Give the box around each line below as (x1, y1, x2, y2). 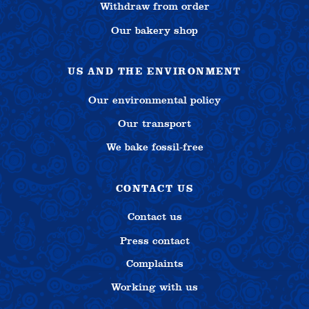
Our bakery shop (111, 23, 198, 37)
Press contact (119, 234, 190, 247)
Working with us (111, 281, 198, 294)
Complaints (126, 257, 183, 270)
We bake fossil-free (106, 141, 203, 154)
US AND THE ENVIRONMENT (68, 66, 241, 78)
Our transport (118, 117, 191, 130)
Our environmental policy (88, 93, 221, 106)
